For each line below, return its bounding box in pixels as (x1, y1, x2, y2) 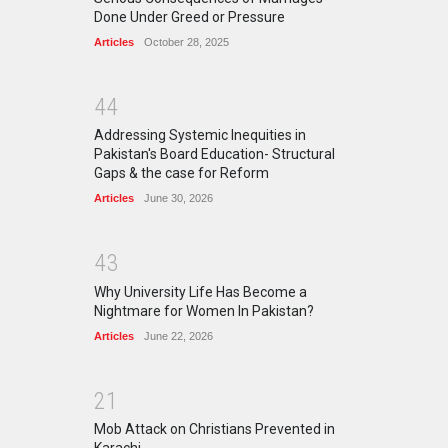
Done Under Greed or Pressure (94, 8, 285, 25)
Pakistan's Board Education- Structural (94, 146, 335, 163)
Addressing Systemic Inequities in (94, 127, 306, 144)
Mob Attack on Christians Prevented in (94, 421, 335, 438)
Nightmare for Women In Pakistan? (94, 302, 314, 319)
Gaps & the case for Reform (94, 165, 269, 182)
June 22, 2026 (144, 329, 213, 342)
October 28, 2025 (144, 35, 229, 48)
